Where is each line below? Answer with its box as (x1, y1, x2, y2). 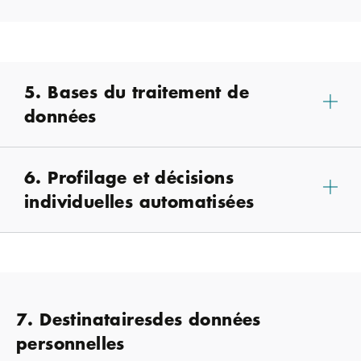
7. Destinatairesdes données (16, 306, 261, 330)
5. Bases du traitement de (24, 80, 249, 104)
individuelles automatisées (24, 189, 255, 214)
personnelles (16, 330, 125, 355)
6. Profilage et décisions (24, 165, 234, 189)
